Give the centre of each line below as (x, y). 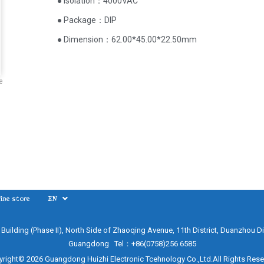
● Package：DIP (87, 20)
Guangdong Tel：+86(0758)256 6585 (132, 243)
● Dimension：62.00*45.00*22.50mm (127, 39)
